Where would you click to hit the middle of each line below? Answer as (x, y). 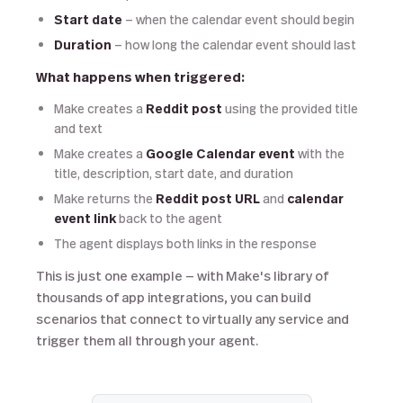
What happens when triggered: (140, 77)
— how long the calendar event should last (234, 45)
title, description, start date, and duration (174, 173)
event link (85, 218)
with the (320, 153)
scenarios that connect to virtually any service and (193, 318)
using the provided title (290, 108)
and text (78, 128)
